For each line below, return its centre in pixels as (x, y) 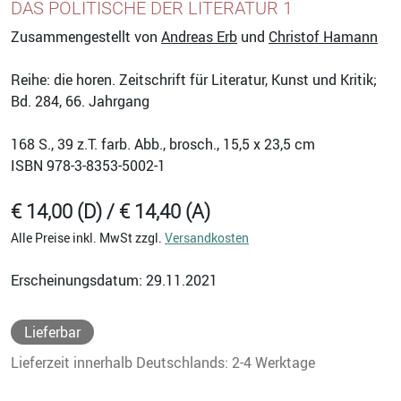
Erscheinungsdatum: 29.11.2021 (114, 280)
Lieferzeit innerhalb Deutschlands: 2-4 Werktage (163, 362)
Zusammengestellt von (86, 36)
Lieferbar (52, 332)
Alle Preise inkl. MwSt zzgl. (88, 237)
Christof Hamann (323, 36)
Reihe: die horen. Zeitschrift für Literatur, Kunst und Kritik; (194, 79)
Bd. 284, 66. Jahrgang (80, 101)
